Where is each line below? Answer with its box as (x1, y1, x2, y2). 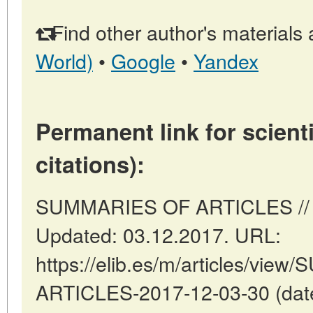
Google (111, 46, 175, 75)
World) (36, 46, 93, 75)
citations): (36, 147, 145, 180)
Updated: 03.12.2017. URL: (36, 220, 281, 249)
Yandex (194, 46, 259, 75)
